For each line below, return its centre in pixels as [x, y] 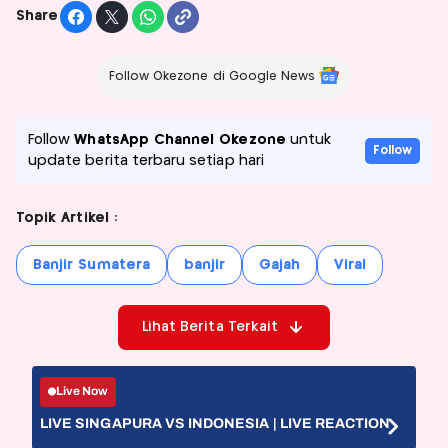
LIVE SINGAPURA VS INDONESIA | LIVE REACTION [215, 423]
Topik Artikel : [66, 217]
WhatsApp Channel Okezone [180, 139]
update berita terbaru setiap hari [146, 160]
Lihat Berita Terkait [210, 326]
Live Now [82, 391]
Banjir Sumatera [91, 264]
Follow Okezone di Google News [212, 76]
